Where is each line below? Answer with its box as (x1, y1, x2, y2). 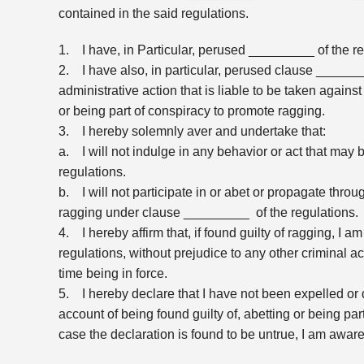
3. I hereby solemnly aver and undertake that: (58, 124, 326, 138)
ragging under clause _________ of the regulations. (58, 206, 358, 219)
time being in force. (58, 266, 167, 280)
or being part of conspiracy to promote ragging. (58, 104, 325, 118)
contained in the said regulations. (58, 6, 249, 20)
